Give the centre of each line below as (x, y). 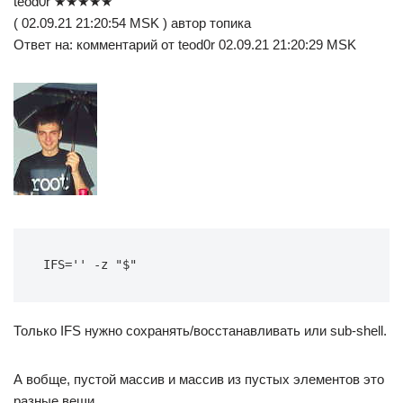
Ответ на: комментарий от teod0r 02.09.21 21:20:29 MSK (185, 45)
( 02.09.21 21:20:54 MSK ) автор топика (132, 23)
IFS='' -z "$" (90, 264)
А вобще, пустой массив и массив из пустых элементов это (199, 379)
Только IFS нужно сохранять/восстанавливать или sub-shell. (200, 331)
